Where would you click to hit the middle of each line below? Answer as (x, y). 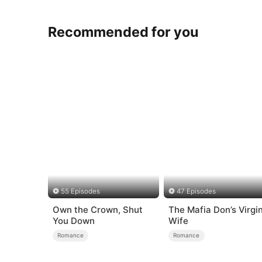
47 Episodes (196, 192)
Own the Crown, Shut (97, 209)
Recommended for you (124, 32)
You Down (73, 220)
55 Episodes (80, 192)
